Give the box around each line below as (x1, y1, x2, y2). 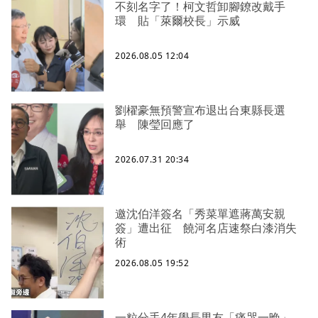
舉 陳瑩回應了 (115, 116, 194, 133)
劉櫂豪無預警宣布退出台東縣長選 (115, 102, 285, 119)
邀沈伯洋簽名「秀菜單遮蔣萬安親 (115, 206, 285, 222)
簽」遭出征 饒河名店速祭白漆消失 (115, 220, 297, 236)
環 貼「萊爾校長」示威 (115, 13, 240, 29)
